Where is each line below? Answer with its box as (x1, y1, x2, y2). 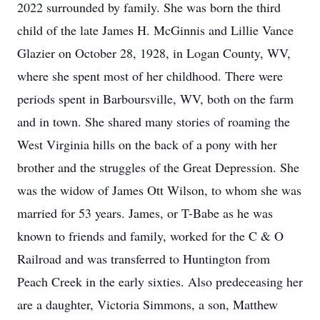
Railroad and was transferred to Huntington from (17, 250, 270, 267)
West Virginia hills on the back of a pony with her (17, 136, 277, 153)
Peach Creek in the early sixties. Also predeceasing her (17, 273, 303, 290)
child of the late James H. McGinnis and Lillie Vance (17, 21, 294, 39)
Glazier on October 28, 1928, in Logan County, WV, (17, 44, 291, 61)
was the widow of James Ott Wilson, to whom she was (17, 181, 301, 199)
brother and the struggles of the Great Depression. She (17, 159, 299, 176)
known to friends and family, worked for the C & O (17, 227, 284, 244)
